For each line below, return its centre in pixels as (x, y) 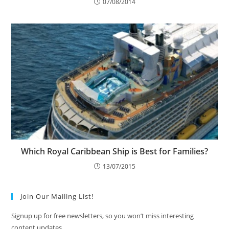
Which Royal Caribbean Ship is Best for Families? (114, 152)
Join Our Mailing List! (57, 197)
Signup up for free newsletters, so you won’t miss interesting (103, 216)
